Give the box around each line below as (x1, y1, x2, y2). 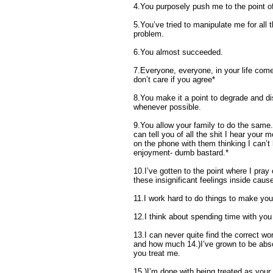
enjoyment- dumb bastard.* (133, 147, 229, 157)
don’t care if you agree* (133, 74, 215, 84)
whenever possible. (133, 102, 201, 112)
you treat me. (133, 248, 180, 258)
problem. (133, 29, 164, 38)
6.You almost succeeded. (133, 47, 223, 57)
